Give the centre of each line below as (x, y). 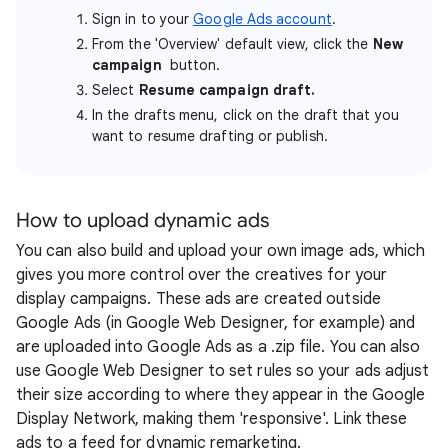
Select (115, 90)
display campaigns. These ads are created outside (198, 299)
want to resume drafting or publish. (210, 136)
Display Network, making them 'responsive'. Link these (212, 419)
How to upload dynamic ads (142, 221)
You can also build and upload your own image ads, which (221, 251)
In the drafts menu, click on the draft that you (245, 115)
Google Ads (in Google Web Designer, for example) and (216, 323)
